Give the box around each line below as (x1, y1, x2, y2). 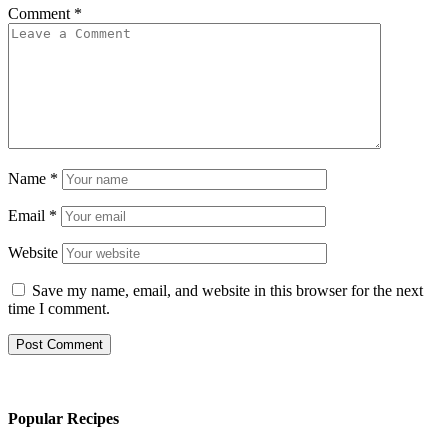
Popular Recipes (8, 410, 119, 428)
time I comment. (8, 300, 110, 318)
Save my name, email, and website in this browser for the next (32, 282, 423, 300)
